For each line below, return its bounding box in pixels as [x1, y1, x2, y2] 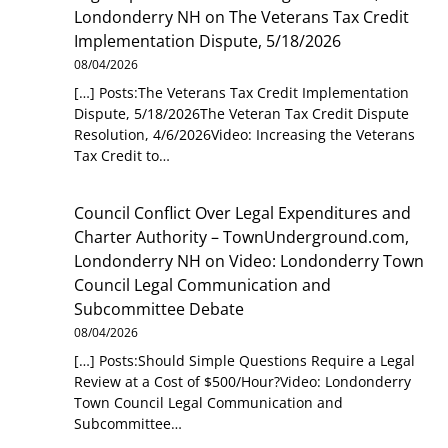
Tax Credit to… [74, 145, 171, 165]
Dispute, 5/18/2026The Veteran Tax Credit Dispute [74, 103, 410, 123]
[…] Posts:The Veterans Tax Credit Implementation [74, 82, 410, 102]
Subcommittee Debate [74, 298, 245, 321]
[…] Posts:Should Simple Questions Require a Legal [74, 351, 416, 371]
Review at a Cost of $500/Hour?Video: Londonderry [74, 372, 412, 392]
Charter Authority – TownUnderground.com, [74, 226, 410, 249]
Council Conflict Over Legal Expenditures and [74, 202, 412, 225]
